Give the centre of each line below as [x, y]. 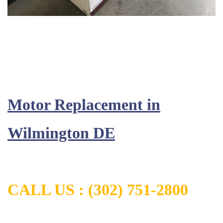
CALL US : [48, 190]
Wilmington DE [61, 133]
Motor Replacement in [84, 105]
